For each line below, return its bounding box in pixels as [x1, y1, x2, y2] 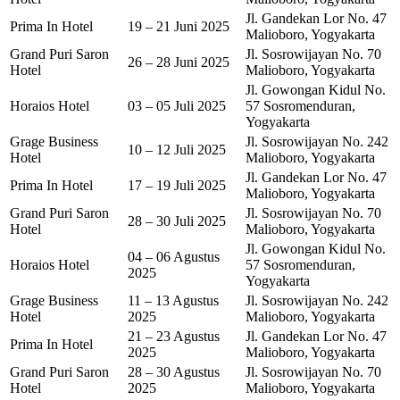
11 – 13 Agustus [128, 292, 219, 308]
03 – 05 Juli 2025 [128, 97, 226, 113]
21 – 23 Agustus [128, 328, 220, 344]
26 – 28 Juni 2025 [128, 54, 229, 70]
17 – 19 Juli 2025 [128, 177, 226, 193]
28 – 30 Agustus [128, 363, 220, 379]
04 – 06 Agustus [128, 248, 220, 264]
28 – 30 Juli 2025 [128, 212, 226, 229]
